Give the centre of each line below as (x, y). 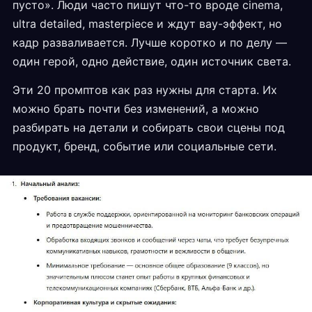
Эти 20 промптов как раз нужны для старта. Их (145, 90)
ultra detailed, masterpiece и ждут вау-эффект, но (147, 24)
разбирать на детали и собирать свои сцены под (149, 127)
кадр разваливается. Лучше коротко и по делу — (150, 42)
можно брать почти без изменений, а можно (136, 109)
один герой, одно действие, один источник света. (152, 61)
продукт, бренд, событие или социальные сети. (145, 146)
